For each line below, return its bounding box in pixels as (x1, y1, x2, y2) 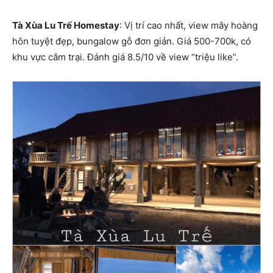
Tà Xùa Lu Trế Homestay (12, 19, 119, 31)
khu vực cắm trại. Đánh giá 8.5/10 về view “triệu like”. (12, 51, 238, 63)
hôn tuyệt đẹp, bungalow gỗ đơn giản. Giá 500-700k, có (12, 35, 251, 47)
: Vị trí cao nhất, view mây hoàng (119, 19, 258, 31)
